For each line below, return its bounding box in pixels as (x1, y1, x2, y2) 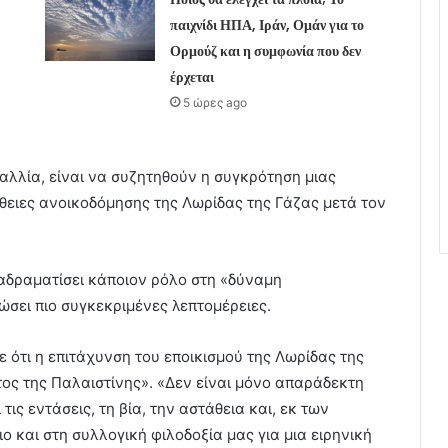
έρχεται (169, 66, 214, 87)
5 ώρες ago (182, 94, 247, 110)
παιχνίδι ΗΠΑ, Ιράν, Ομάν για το (169, 14, 364, 35)
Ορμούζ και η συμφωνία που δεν (169, 40, 361, 61)
